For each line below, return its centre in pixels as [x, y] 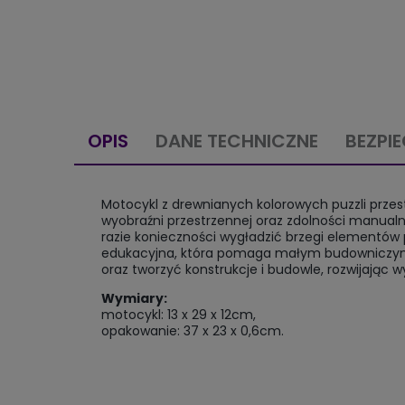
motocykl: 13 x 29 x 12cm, [179, 315]
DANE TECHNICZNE [237, 141]
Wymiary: [134, 299]
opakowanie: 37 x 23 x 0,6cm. [193, 331]
